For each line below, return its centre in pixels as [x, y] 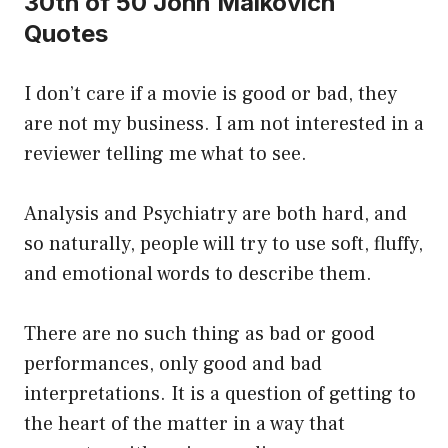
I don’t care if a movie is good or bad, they [210, 94]
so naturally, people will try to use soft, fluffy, [223, 244]
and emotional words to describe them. [198, 274]
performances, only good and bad [173, 364]
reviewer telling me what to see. [165, 154]
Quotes [66, 34]
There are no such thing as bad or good [199, 334]
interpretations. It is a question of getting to [220, 394]
